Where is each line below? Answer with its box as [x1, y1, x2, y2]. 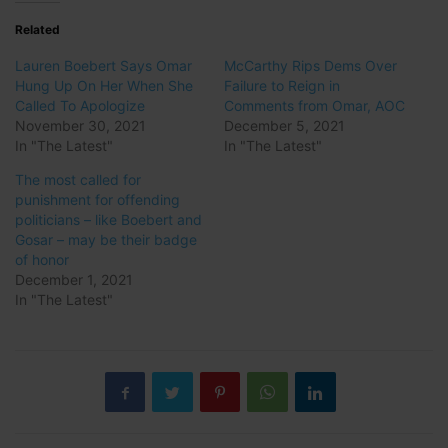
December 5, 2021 [224, 117, 345, 135]
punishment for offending [15, 191, 180, 209]
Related [15, 22, 60, 38]
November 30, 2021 [15, 117, 146, 135]
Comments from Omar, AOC [224, 97, 405, 115]
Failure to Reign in [224, 77, 340, 95]
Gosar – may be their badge [15, 231, 197, 249]
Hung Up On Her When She [15, 77, 193, 95]
